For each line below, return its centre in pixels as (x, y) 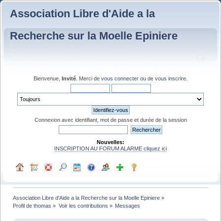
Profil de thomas (32, 205)
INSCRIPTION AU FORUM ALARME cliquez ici (110, 148)
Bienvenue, (48, 78)
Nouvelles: (110, 142)
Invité (69, 78)
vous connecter (120, 78)
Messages (127, 205)
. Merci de (89, 78)
